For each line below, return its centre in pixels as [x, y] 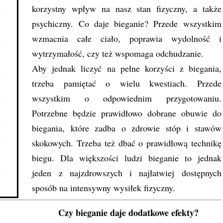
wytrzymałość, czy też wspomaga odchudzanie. [119, 54]
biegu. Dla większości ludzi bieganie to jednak [127, 158]
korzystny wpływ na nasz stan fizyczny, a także [127, 9]
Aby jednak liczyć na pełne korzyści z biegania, [127, 68]
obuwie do [201, 113]
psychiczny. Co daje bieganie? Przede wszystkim [127, 24]
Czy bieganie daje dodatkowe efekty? [127, 213]
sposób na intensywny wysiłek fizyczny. [104, 188]
